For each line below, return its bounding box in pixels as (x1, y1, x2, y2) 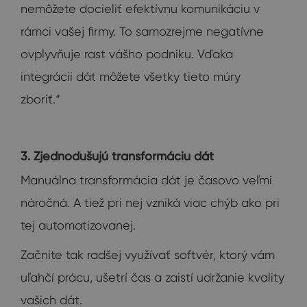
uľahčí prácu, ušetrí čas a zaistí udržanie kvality (21, 270, 284, 285)
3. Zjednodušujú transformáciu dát (21, 149, 214, 164)
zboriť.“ (21, 92, 60, 107)
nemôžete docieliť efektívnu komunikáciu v (21, 1, 260, 16)
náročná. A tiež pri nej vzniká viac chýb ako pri (21, 195, 280, 210)
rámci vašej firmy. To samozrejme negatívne (21, 24, 264, 39)
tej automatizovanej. (21, 218, 136, 233)
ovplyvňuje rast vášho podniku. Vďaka (21, 47, 233, 62)
